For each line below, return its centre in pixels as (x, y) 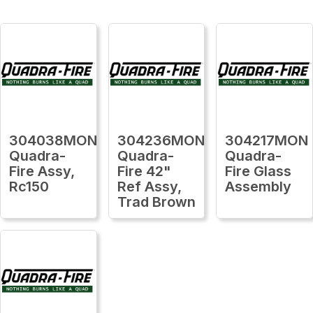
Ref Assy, (149, 186)
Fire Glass (259, 171)
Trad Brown (156, 202)
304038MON (53, 140)
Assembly (259, 186)
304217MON (267, 140)
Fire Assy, (42, 171)
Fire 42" (144, 171)
